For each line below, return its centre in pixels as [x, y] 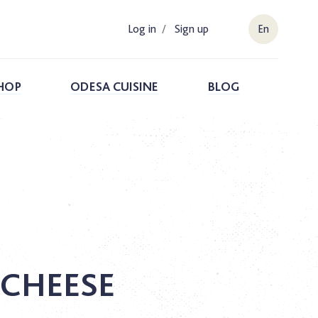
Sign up [192, 29]
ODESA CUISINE [114, 86]
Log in [142, 29]
